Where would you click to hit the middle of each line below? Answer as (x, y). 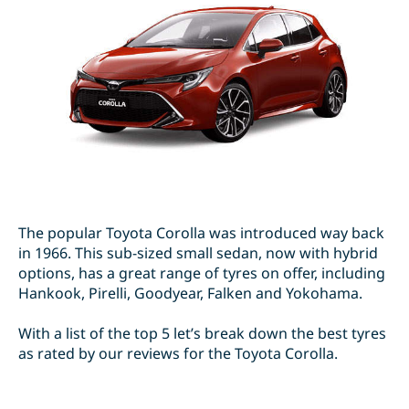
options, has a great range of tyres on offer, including (202, 273)
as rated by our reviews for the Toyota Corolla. (178, 354)
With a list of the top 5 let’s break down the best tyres (202, 334)
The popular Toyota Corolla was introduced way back (201, 233)
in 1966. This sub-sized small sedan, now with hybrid (198, 253)
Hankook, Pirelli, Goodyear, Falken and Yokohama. (190, 294)
